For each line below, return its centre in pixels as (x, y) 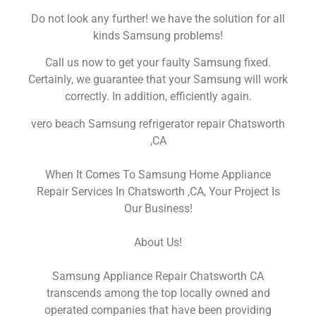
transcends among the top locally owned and (158, 293)
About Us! (158, 242)
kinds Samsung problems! (158, 35)
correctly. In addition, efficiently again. (158, 97)
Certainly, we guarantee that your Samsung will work (158, 80)
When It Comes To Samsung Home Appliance (158, 174)
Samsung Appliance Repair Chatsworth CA (158, 276)
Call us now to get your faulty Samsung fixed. (158, 63)
